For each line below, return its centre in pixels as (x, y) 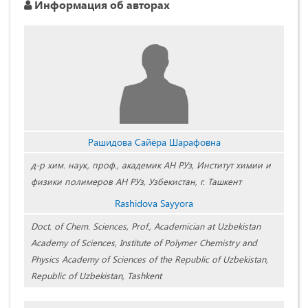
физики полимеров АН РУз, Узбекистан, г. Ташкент (136, 181)
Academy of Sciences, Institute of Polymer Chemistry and (144, 243)
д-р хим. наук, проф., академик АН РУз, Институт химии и (151, 165)
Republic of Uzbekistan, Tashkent (96, 276)
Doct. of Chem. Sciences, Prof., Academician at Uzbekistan (146, 226)
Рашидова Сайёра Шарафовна (154, 142)
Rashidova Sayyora (154, 203)
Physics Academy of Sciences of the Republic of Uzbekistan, (150, 259)
